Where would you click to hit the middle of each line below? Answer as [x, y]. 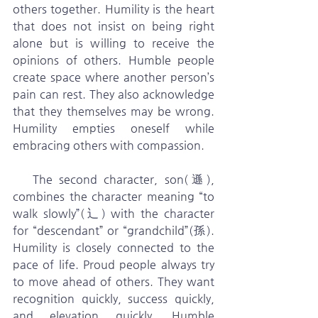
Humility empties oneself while [114, 128]
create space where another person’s [114, 77]
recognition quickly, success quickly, [114, 298]
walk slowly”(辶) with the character [114, 213]
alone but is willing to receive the [114, 43]
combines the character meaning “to [114, 196]
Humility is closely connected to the [114, 247]
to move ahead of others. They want [114, 281]
